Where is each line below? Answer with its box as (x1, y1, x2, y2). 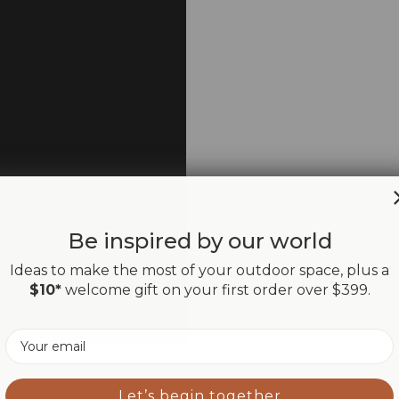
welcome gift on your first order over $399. (61, 281, 370, 298)
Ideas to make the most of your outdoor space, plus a (10, 261, 389, 279)
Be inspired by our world (67, 227, 332, 254)
